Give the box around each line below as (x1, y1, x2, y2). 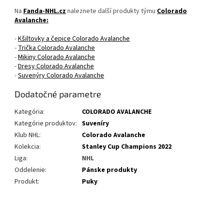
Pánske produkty (82, 165, 137, 175)
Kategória (15, 107, 43, 117)
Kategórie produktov (15, 119, 76, 129)
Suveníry (82, 119, 109, 129)
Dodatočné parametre (15, 89, 101, 100)
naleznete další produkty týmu (66, 6, 157, 16)
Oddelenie (15, 165, 45, 175)
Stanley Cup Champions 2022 (82, 142, 171, 152)
